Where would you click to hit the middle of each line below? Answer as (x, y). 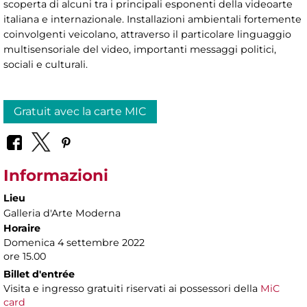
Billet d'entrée (39, 274)
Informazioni (56, 176)
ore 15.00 (25, 257)
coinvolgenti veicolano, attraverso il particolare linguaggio (147, 34)
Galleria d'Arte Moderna (62, 213)
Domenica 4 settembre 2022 (74, 243)
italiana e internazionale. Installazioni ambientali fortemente (152, 19)
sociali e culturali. (46, 64)
